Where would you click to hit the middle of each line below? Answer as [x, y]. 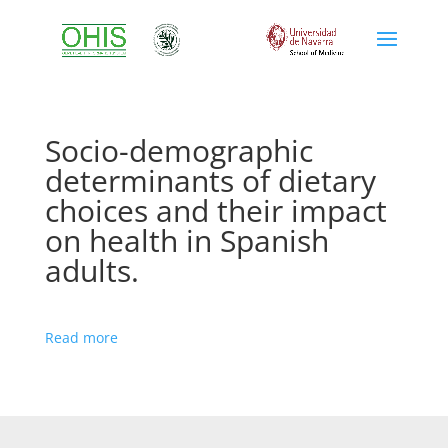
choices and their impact [215, 210]
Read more [81, 337]
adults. [91, 270]
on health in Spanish [186, 240]
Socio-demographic [178, 150]
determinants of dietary [210, 180]
